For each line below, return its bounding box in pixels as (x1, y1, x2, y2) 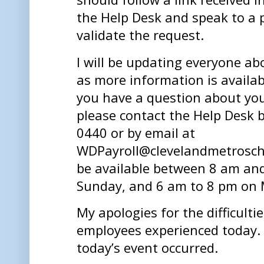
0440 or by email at (77, 123, 195, 141)
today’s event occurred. (77, 239, 222, 257)
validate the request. (77, 26, 207, 44)
